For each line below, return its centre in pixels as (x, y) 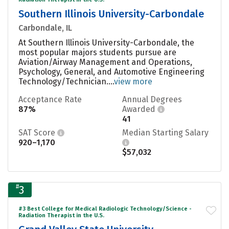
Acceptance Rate (50, 99)
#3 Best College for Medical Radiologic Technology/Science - (105, 209)
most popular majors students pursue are (97, 52)
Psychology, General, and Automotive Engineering (111, 72)
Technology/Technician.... (66, 81)
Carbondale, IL (45, 28)
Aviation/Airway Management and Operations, (105, 62)
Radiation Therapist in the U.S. (61, 215)
